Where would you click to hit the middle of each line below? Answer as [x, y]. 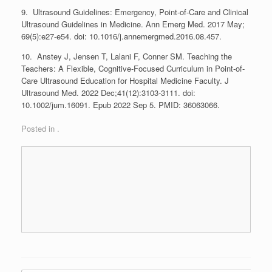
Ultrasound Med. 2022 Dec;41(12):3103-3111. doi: [108, 92]
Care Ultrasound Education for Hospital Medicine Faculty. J [125, 80]
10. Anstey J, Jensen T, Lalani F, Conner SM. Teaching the [127, 56]
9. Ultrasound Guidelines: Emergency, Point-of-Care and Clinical [135, 12]
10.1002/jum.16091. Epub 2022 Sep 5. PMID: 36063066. [121, 104]
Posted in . [40, 128]
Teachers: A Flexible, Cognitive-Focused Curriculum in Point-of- [133, 68]
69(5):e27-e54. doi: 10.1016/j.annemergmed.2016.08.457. [121, 36]
